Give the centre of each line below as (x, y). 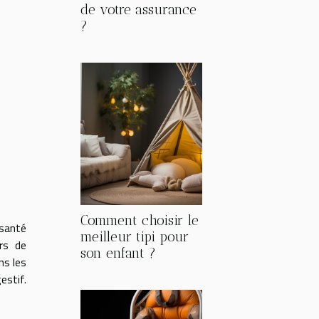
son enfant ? (118, 253)
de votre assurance (138, 10)
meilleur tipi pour (135, 237)
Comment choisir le (140, 220)
